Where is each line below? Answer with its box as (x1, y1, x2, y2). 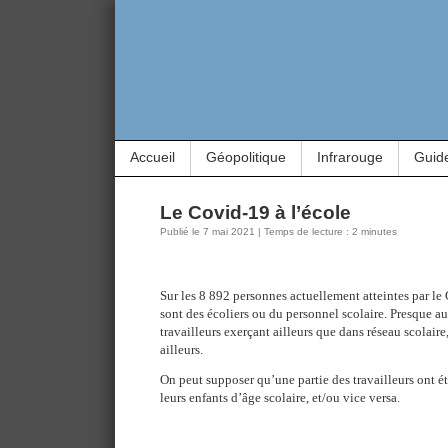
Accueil (130, 149, 175, 165)
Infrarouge (317, 149, 383, 165)
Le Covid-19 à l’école (160, 202, 351, 223)
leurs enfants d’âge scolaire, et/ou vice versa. (160, 390, 400, 405)
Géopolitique (206, 149, 286, 165)
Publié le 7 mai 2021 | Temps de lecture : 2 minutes (160, 226, 397, 237)
